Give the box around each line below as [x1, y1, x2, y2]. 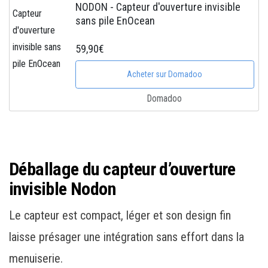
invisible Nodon [9, 178, 115, 200]
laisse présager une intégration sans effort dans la [9, 230, 244, 245]
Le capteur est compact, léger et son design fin [9, 208, 231, 223]
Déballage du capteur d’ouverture [9, 159, 236, 180]
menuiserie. [9, 251, 63, 266]
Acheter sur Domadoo [127, 69, 203, 80]
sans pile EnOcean [75, 14, 156, 28]
